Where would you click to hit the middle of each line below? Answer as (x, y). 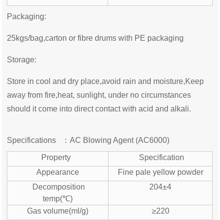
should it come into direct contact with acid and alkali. (99, 109)
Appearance (58, 172)
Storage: (22, 59)
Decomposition (58, 187)
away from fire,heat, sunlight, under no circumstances (99, 95)
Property (58, 157)
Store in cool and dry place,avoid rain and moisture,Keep (106, 81)
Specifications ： (39, 140)
